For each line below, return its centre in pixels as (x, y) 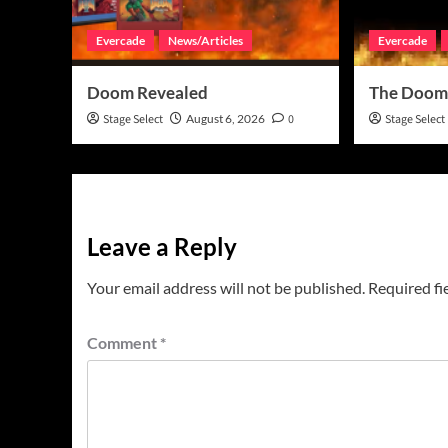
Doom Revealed (147, 92)
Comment (123, 342)
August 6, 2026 (225, 118)
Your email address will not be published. (226, 287)
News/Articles (205, 40)
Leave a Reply (162, 246)
